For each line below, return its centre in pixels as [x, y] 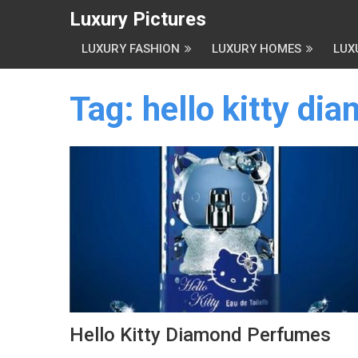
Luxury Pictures [138, 19]
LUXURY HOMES [257, 49]
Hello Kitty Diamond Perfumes [200, 335]
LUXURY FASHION [131, 49]
